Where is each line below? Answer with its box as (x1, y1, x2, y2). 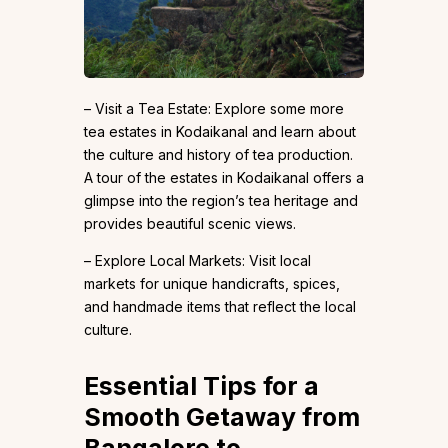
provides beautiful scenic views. (84, 215, 296, 233)
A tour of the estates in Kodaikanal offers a (84, 169, 364, 187)
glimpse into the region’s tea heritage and (84, 192, 358, 210)
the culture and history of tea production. (84, 146, 353, 164)
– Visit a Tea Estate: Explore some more (84, 100, 344, 118)
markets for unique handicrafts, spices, (84, 275, 340, 293)
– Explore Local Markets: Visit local (84, 252, 311, 270)
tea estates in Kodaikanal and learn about (84, 123, 356, 141)
